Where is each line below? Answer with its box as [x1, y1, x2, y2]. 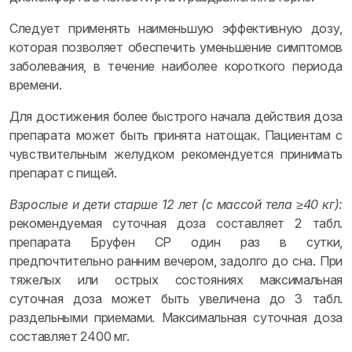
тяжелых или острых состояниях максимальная [9, 272, 343, 288]
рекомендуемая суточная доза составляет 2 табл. [9, 215, 343, 231]
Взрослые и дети [9, 196, 110, 212]
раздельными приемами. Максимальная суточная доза [9, 310, 343, 325]
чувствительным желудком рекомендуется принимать [9, 146, 343, 162]
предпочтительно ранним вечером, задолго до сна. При [9, 253, 343, 269]
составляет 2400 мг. [9, 328, 130, 344]
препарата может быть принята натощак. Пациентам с [9, 127, 343, 143]
